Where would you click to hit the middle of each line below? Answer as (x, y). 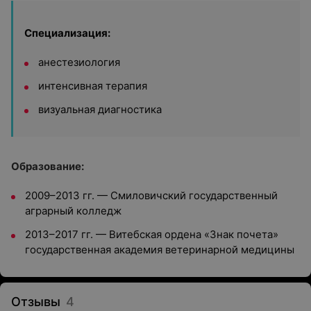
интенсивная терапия (93, 86)
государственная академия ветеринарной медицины (160, 250)
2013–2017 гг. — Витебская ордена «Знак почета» (152, 234)
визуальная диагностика (100, 109)
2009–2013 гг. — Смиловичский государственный (151, 195)
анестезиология (79, 62)
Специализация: (67, 33)
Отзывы (36, 302)
